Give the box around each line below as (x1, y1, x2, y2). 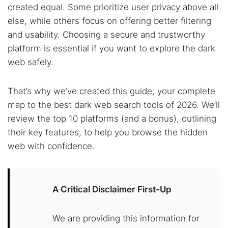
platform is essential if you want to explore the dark (8, 43, 215, 53)
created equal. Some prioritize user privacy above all (8, 2, 218, 12)
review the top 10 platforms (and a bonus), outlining (8, 113, 216, 124)
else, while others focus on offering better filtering (8, 16, 211, 26)
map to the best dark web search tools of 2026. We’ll (8, 100, 220, 110)
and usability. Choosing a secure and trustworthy (8, 30, 205, 40)
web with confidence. (8, 141, 95, 151)
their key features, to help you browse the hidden (8, 127, 208, 137)
